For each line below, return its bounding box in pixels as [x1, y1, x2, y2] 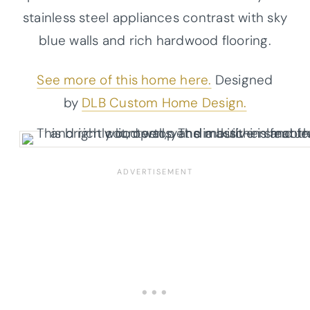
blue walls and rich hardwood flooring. [39, 31, 271, 49]
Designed [211, 71, 273, 89]
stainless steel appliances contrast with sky [22, 8, 288, 26]
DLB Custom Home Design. [82, 93, 247, 111]
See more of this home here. [37, 71, 212, 89]
